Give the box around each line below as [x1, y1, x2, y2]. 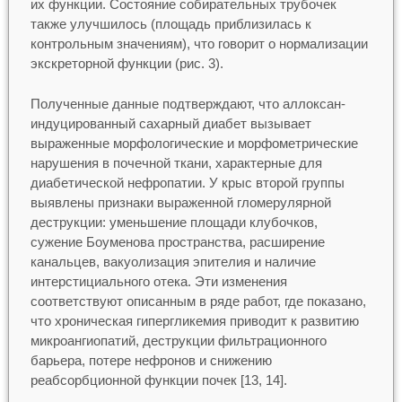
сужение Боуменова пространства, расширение [30, 233, 325, 249]
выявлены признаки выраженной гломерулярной [30, 194, 331, 210]
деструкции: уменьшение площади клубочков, [30, 214, 318, 230]
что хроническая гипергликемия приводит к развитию [30, 312, 359, 328]
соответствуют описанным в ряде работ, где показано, [30, 293, 366, 309]
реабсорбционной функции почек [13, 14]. [30, 371, 287, 388]
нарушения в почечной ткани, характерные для [30, 154, 322, 170]
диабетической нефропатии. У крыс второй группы [30, 174, 345, 190]
